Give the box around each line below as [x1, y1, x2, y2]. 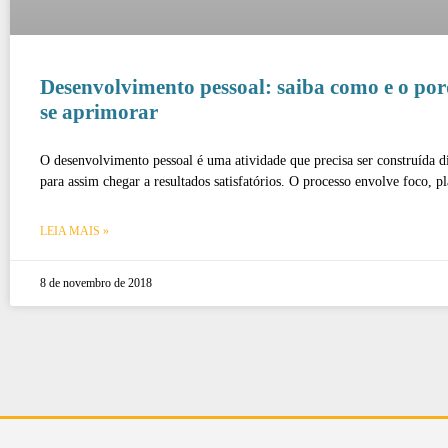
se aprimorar [40, 99, 158, 124]
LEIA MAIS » [40, 223, 109, 238]
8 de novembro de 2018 [40, 275, 152, 290]
